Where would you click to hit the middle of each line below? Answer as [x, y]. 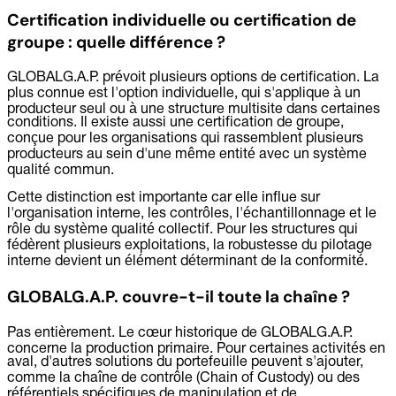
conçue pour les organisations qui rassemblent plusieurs [185, 139]
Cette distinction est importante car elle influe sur [164, 198]
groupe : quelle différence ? [116, 42]
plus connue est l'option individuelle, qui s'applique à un [184, 94]
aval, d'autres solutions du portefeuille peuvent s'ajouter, [185, 362]
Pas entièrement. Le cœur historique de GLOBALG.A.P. [180, 333]
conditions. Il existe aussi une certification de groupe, [175, 123]
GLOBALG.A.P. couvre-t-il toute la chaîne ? [179, 296]
